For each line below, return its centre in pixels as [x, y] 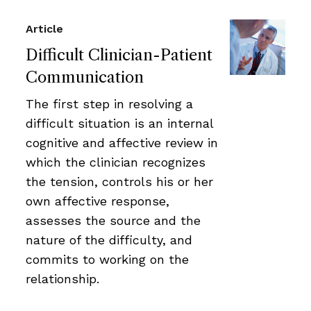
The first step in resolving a [109, 103]
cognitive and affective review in [122, 142]
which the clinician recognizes [116, 162]
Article [44, 28]
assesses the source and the [113, 220]
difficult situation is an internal [119, 123]
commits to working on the [107, 259]
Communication [85, 77]
